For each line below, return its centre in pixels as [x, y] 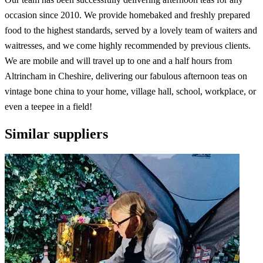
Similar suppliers [56, 134]
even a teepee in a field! [48, 106]
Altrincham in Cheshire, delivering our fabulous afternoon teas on [126, 76]
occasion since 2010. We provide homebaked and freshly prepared [127, 15]
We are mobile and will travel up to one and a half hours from [118, 60]
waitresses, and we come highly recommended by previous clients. [128, 45]
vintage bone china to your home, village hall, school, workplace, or [130, 91]
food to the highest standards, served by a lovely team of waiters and [131, 30]
